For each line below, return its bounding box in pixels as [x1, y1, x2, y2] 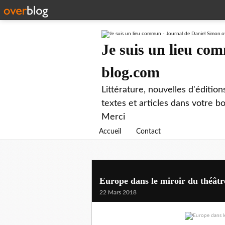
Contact [136, 128, 161, 135]
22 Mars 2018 [99, 189, 137, 195]
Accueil [99, 128, 121, 135]
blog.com [101, 64, 160, 80]
